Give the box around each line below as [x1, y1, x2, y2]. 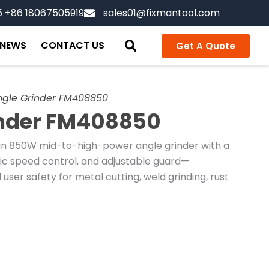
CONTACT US [40, 38, 104, 52]
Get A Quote [175, 39, 235, 52]
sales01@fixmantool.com [103, 6, 220, 20]
